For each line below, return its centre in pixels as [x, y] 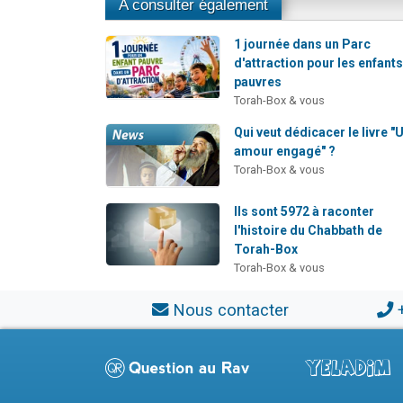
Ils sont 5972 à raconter [304, 211]
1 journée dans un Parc [303, 45]
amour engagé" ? [285, 152]
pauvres [258, 82]
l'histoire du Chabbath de [309, 230]
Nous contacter [230, 309]
